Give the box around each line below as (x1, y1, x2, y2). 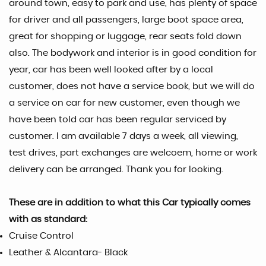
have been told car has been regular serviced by (9, 115, 226, 124)
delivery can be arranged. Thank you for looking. (9, 164, 223, 174)
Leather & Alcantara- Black (9, 248, 128, 257)
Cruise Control (9, 231, 74, 240)
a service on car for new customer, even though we (9, 98, 240, 107)
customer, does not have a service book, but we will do (9, 81, 255, 91)
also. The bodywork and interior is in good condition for (9, 48, 256, 58)
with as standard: (9, 214, 87, 224)
